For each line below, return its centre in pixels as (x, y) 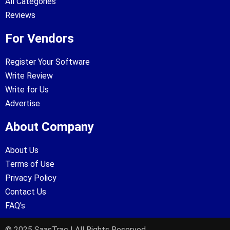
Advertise (23, 103)
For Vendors (40, 38)
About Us (22, 150)
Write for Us (27, 89)
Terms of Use (30, 164)
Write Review (29, 75)
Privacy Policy (31, 178)
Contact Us (26, 191)
